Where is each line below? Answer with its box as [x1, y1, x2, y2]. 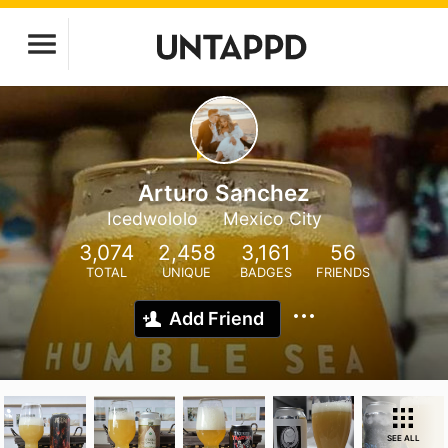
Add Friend [169, 308, 264, 329]
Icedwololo [106, 208, 198, 229]
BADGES [239, 265, 292, 280]
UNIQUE [162, 265, 211, 280]
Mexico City [222, 208, 322, 229]
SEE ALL [386, 433, 420, 443]
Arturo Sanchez [138, 179, 310, 206]
